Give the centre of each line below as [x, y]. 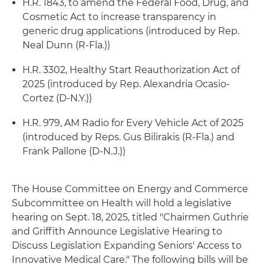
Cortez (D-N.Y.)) [57, 98]
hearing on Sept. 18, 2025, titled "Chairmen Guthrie [130, 217]
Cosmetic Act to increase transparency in [119, 16]
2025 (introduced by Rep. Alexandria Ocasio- [126, 84]
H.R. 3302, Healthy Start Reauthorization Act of [131, 70]
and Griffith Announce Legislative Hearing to [117, 231]
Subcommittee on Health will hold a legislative [122, 203]
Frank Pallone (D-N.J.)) [74, 151]
